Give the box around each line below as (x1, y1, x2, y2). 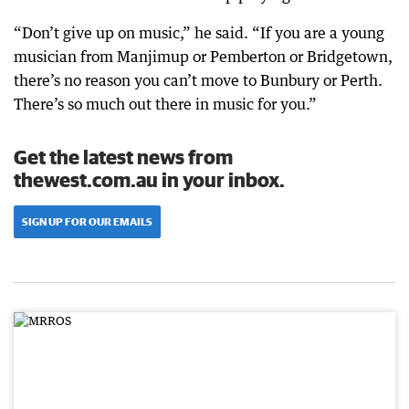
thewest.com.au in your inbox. (14, 168, 285, 191)
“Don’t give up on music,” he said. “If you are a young (14, 24, 384, 42)
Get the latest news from (14, 145, 233, 168)
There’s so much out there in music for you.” (14, 95, 317, 113)
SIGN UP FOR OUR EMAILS (22, 215, 152, 227)
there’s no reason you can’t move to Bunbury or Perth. (14, 71, 383, 89)
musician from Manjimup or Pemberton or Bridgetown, (14, 47, 393, 66)
